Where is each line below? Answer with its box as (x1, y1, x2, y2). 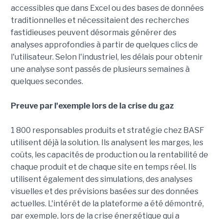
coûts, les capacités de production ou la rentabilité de (10, 150, 208, 160)
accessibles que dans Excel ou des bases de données (10, 3, 204, 13)
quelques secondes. (10, 77, 83, 87)
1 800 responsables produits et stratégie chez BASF (10, 126, 204, 135)
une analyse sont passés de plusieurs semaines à (10, 65, 190, 74)
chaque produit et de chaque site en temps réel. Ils (10, 162, 197, 172)
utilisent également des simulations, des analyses (10, 175, 193, 184)
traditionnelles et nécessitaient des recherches (10, 16, 189, 25)
